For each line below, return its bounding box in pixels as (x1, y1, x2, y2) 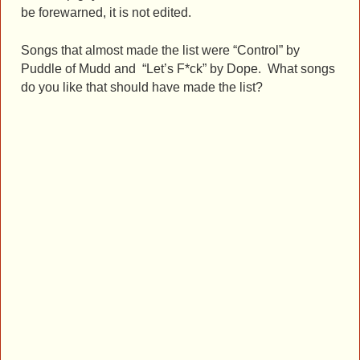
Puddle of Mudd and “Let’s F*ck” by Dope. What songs (21, 62, 335, 76)
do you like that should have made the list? (21, 80, 263, 95)
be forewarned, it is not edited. (21, 6, 191, 20)
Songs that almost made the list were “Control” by (21, 43, 300, 58)
